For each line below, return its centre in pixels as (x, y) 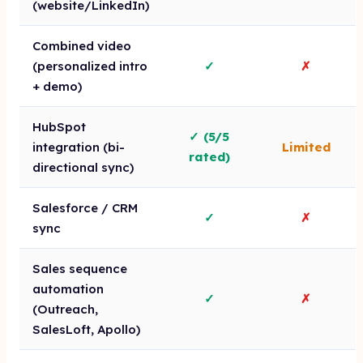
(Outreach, (65, 309)
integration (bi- (79, 147)
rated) (209, 157)
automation (68, 289)
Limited (306, 147)
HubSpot (59, 127)
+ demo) (57, 86)
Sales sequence (80, 269)
